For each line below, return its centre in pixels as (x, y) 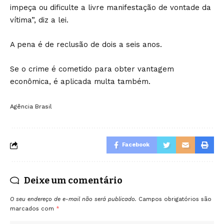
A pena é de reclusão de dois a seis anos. (87, 44)
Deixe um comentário (73, 180)
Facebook (136, 145)
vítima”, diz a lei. (40, 20)
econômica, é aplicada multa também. (81, 81)
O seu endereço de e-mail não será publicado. (73, 199)
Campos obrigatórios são (175, 199)
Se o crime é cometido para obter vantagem (92, 69)
